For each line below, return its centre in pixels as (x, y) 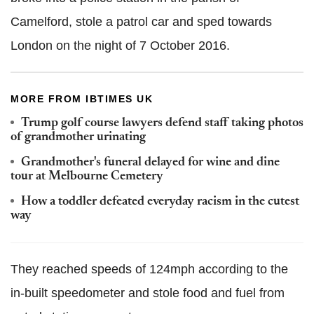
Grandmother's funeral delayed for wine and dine (150, 163)
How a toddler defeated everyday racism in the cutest (160, 202)
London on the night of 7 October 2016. (120, 46)
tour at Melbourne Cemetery (87, 177)
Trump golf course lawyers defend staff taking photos (162, 124)
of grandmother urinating (78, 138)
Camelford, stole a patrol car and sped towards (141, 22)
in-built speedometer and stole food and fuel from (148, 293)
